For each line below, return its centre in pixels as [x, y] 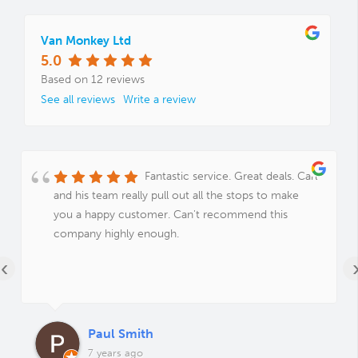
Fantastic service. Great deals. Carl [231, 177]
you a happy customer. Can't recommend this [171, 215]
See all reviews [78, 100]
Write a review [159, 100]
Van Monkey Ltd [86, 40]
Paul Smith [121, 334]
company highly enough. [116, 234]
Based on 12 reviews [93, 80]
